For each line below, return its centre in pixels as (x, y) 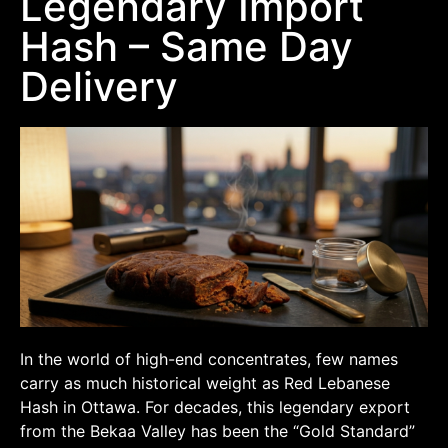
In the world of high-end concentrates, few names (209, 358)
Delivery (99, 86)
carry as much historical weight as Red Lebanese (205, 382)
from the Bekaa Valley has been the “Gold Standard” (217, 430)
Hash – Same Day (186, 46)
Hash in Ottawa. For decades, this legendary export (215, 406)
